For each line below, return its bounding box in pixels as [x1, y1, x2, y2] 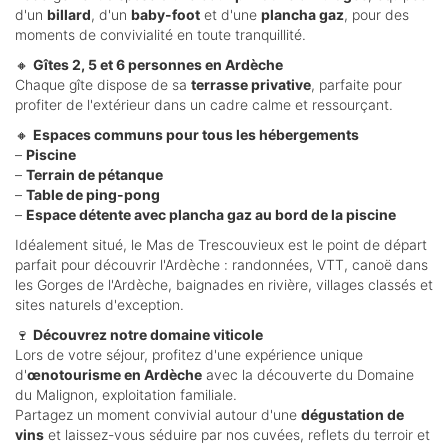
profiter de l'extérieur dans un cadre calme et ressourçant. [15, 96, 393, 114]
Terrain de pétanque [26, 166, 163, 184]
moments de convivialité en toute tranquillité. [15, 26, 306, 44]
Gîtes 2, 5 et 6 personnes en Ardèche [33, 56, 283, 74]
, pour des [344, 6, 409, 24]
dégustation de [301, 406, 404, 424]
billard [47, 6, 91, 24]
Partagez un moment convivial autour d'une [15, 406, 301, 424]
